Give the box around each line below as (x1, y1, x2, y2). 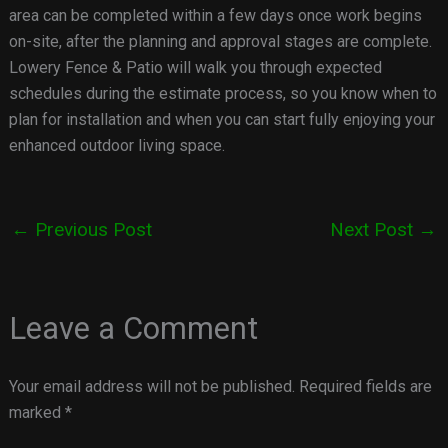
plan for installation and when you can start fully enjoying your (8, 110, 435, 130)
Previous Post (29, 218, 152, 242)
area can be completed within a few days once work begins (8, 6, 422, 26)
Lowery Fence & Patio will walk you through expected (8, 58, 382, 78)
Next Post (330, 218, 419, 242)
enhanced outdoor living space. (8, 136, 225, 156)
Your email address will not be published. (8, 376, 295, 396)
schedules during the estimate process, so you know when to (8, 84, 437, 104)
